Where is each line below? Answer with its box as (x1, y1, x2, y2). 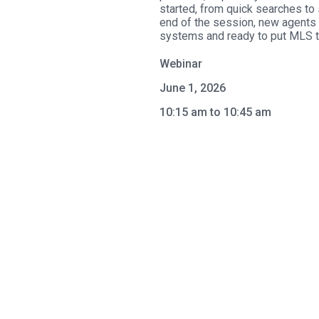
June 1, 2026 (159, 81, 226, 95)
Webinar (159, 57, 202, 70)
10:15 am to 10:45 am (159, 105, 271, 119)
